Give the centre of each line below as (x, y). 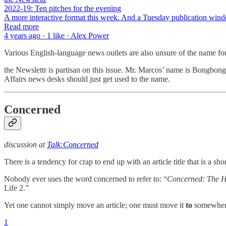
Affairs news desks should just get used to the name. (87, 79)
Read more (21, 26)
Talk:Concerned (73, 144)
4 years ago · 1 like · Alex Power (56, 35)
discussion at (25, 144)
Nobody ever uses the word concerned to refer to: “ (86, 179)
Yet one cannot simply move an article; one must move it (95, 205)
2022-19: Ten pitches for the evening (63, 8)
